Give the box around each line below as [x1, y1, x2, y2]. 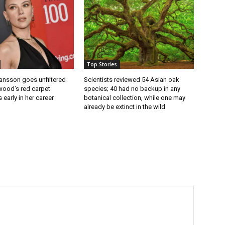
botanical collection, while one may [84, 94, 186, 102]
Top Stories [87, 61, 118, 68]
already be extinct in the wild [84, 103, 166, 111]
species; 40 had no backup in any [84, 85, 181, 93]
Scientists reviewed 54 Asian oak [84, 76, 180, 84]
